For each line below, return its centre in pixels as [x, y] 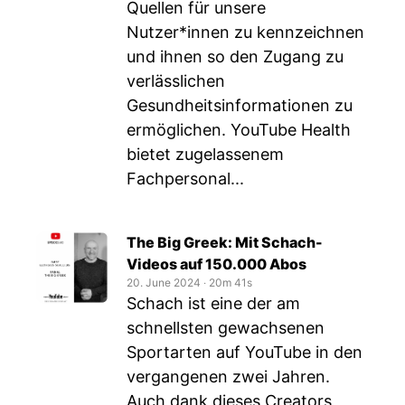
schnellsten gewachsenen [226, 328]
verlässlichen [176, 81]
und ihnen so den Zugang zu [235, 57]
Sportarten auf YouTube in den [245, 352]
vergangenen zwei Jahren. [228, 377]
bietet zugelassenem [205, 154]
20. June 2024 [164, 283]
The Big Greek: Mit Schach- [225, 242]
